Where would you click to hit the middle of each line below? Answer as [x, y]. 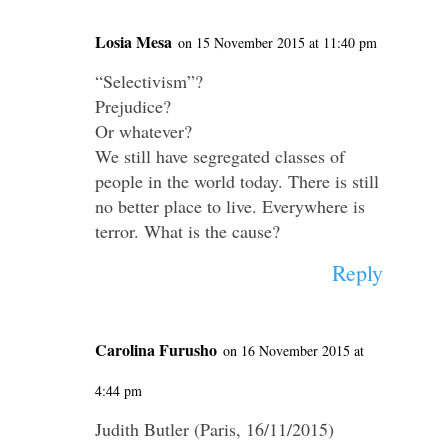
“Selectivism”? [148, 81]
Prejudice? [132, 106]
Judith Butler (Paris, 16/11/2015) [214, 429]
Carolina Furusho [155, 350]
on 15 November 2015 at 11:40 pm [277, 43]
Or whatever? [143, 131]
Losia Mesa [133, 42]
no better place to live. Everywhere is [229, 206]
